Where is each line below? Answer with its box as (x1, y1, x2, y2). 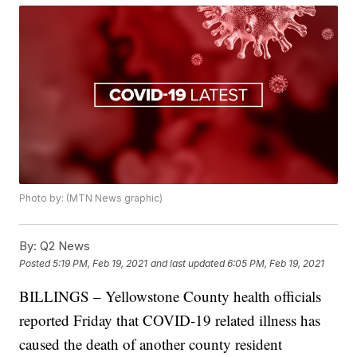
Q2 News (37, 238, 91, 254)
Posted (19, 257, 53, 269)
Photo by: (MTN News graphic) (19, 192, 163, 205)
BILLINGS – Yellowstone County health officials (19, 286, 322, 307)
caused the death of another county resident (19, 334, 283, 355)
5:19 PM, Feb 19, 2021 (53, 257, 148, 269)
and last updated (151, 257, 226, 269)
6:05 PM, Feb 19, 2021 (227, 257, 325, 269)
